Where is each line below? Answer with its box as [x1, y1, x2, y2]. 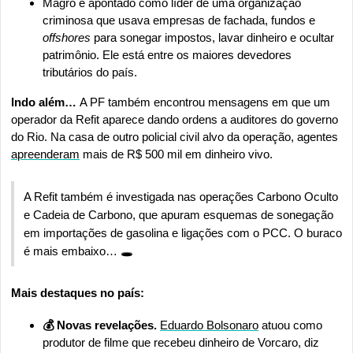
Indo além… [11, 95, 80, 109]
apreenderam [11, 147, 80, 161]
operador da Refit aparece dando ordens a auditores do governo [11, 112, 338, 126]
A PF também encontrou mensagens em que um [80, 95, 330, 109]
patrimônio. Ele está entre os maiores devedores [43, 47, 292, 61]
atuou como [258, 318, 322, 332]
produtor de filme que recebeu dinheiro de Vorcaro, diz [43, 335, 319, 349]
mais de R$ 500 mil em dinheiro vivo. [80, 147, 276, 161]
